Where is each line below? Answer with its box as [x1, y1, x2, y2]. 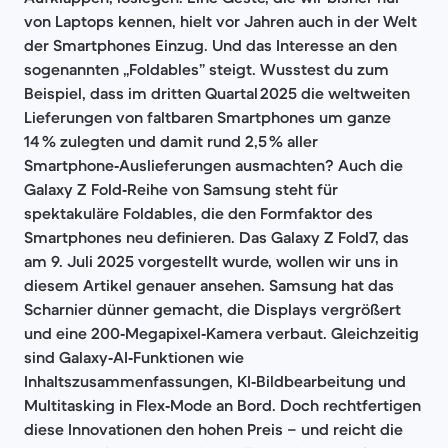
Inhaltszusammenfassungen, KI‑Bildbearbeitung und [24, 371, 406, 391]
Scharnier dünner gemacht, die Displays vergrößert [24, 299, 401, 319]
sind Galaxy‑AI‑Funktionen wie [24, 347, 244, 367]
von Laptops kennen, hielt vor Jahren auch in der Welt [24, 11, 417, 31]
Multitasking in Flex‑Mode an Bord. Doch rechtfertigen [24, 395, 421, 415]
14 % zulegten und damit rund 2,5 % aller [24, 131, 318, 151]
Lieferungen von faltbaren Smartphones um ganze [24, 107, 391, 127]
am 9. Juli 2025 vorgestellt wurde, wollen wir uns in [24, 251, 398, 271]
